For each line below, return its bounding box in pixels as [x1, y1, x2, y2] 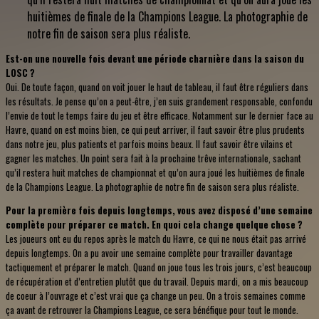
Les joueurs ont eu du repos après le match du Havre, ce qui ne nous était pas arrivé [6, 231, 306, 246]
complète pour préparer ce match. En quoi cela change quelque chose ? [6, 216, 303, 231]
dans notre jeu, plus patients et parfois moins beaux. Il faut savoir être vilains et [6, 136, 293, 151]
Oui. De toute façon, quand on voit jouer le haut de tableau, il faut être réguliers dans [6, 79, 308, 94]
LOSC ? [6, 65, 35, 80]
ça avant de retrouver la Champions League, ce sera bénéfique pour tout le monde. [6, 302, 298, 317]
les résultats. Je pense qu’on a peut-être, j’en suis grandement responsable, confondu [6, 93, 313, 108]
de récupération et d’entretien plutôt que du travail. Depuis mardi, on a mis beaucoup [6, 273, 308, 288]
